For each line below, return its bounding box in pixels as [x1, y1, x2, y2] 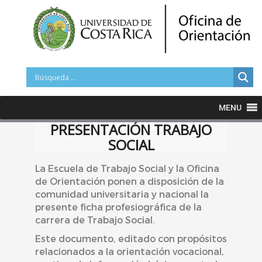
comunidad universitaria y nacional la [35, 188, 209, 199]
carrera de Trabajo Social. [35, 214, 155, 225]
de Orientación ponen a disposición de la [35, 175, 224, 187]
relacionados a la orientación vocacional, [35, 246, 224, 257]
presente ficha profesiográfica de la [35, 201, 202, 212]
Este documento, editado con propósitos [35, 233, 227, 244]
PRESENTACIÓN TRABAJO [50, 120, 212, 139]
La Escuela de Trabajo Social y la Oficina [35, 163, 219, 174]
